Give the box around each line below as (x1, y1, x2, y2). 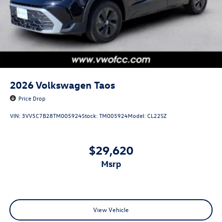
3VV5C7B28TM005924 (22, 111, 82, 119)
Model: (128, 111, 147, 119)
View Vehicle (93, 205, 129, 214)
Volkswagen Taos (36, 78, 115, 91)
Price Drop (18, 94, 46, 102)
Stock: (82, 111, 99, 119)
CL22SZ (147, 111, 166, 119)
